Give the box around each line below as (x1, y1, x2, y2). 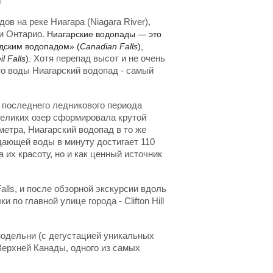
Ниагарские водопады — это (47, 29, 161, 39)
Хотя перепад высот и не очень (31, 53, 165, 63)
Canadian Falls (80, 41, 138, 51)
